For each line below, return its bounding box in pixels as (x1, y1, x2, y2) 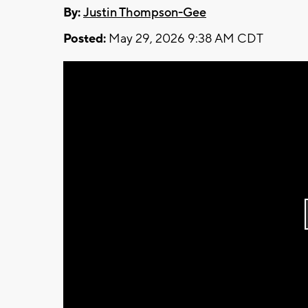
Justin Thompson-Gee (83, 4, 206, 21)
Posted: (63, 30, 106, 47)
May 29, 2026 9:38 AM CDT (106, 30, 263, 47)
